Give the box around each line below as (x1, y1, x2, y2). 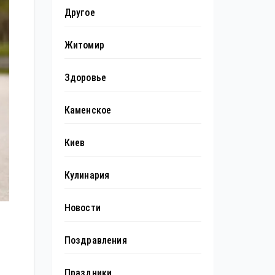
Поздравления (64, 234, 127, 246)
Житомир (64, 39, 104, 51)
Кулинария (64, 169, 110, 181)
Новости (64, 201, 101, 214)
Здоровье (64, 71, 107, 83)
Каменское (64, 104, 112, 116)
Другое (64, 6, 95, 18)
